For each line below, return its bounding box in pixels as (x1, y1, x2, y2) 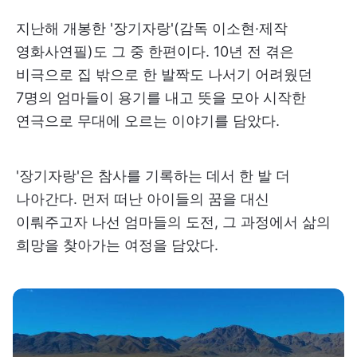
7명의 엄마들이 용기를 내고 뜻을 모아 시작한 (16, 88, 306, 106)
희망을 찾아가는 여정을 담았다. (16, 236, 218, 253)
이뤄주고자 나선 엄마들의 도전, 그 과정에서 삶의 (16, 213, 331, 230)
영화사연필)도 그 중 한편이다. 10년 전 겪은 (16, 42, 294, 60)
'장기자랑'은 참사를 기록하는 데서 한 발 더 (16, 167, 290, 184)
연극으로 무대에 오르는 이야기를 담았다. (16, 112, 280, 129)
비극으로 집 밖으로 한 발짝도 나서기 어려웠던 (16, 65, 312, 83)
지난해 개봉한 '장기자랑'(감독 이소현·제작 (16, 19, 288, 37)
